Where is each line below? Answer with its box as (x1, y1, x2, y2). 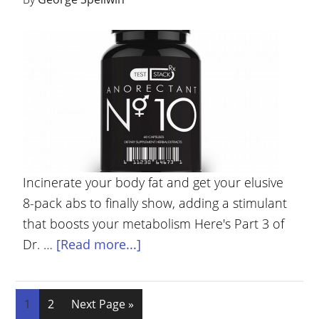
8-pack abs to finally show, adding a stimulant (23, 194, 288, 211)
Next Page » (71, 296, 135, 312)
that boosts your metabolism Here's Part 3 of (23, 215, 285, 232)
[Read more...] (56, 236, 142, 253)
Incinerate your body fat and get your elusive (23, 174, 284, 191)
